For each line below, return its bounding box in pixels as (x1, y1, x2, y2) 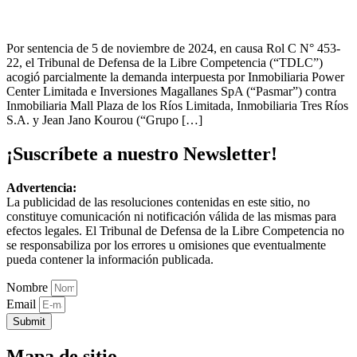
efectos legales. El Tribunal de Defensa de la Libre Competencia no (6, 224, 344, 238)
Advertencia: (6, 181, 76, 195)
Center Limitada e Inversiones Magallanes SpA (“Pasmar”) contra (6, 84, 336, 99)
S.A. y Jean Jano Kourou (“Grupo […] (6, 113, 202, 127)
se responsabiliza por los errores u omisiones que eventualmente (6, 238, 326, 253)
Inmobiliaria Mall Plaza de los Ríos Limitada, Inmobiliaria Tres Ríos (6, 99, 348, 113)
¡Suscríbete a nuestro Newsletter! (6, 143, 277, 165)
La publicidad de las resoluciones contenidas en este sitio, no (6, 195, 310, 210)
